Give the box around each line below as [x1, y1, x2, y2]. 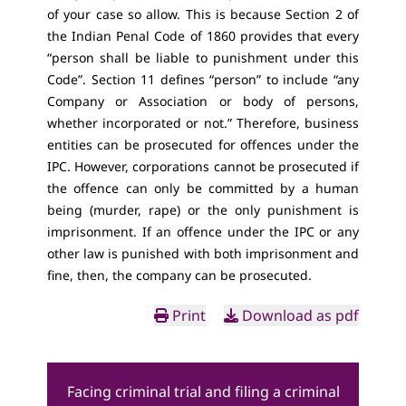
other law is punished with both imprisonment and [47, 245, 359, 262]
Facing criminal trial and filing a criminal [66, 382, 340, 401]
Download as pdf [242, 305, 359, 325]
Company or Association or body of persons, [47, 92, 359, 110]
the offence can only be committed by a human [47, 179, 359, 197]
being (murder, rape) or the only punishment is [47, 201, 359, 218]
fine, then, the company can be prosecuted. [47, 266, 315, 284]
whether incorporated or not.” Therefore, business [47, 114, 359, 131]
